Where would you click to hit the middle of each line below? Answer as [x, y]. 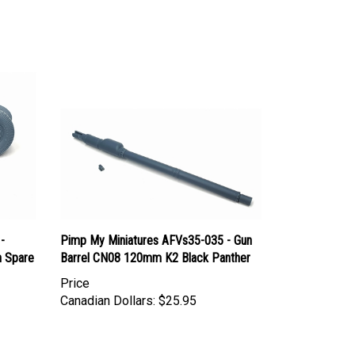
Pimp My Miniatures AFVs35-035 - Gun [156, 226]
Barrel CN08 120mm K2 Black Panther [155, 243]
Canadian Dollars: [108, 286]
